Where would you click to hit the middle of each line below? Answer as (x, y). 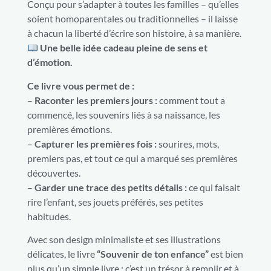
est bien (226, 254)
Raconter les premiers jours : (96, 100)
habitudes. (49, 216)
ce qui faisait (214, 187)
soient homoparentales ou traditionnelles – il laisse (132, 19)
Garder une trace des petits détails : (111, 187)
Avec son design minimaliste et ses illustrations (124, 240)
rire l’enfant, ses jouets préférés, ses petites (115, 201)
